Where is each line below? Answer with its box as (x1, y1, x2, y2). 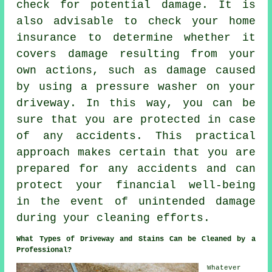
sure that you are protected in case (16, 114, 256, 126)
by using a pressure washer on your (16, 81, 256, 93)
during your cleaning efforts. (16, 212, 211, 225)
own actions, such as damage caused (16, 64, 256, 77)
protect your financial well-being (16, 179, 256, 192)
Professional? (16, 246, 72, 255)
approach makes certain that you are (16, 146, 256, 159)
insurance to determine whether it (16, 32, 256, 44)
